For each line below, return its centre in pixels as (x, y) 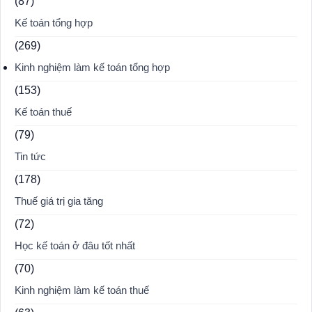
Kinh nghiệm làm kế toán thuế (82, 291)
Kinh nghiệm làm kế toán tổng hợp (92, 68)
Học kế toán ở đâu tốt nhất (75, 246)
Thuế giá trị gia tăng (59, 202)
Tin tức (30, 157)
